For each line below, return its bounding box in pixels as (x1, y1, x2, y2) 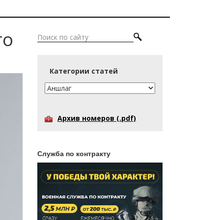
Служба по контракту (37, 150, 110, 158)
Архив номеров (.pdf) (57, 113, 136, 123)
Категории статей (50, 66, 118, 76)
